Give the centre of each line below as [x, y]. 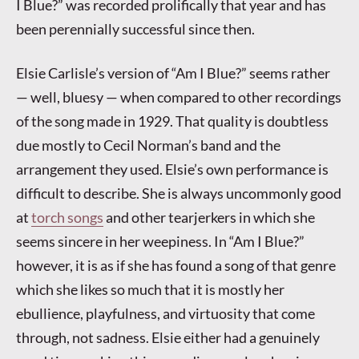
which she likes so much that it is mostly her [150, 289]
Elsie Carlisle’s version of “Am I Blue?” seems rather [173, 73]
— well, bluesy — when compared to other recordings [179, 97]
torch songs [67, 217]
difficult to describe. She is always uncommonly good [179, 193]
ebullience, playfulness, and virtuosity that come [165, 313]
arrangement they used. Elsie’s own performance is [172, 169]
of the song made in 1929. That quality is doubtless [172, 121]
